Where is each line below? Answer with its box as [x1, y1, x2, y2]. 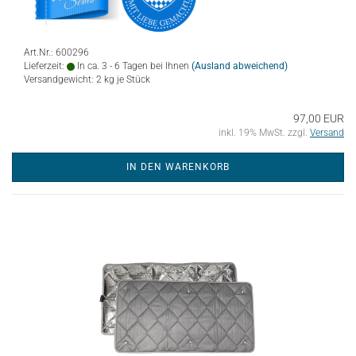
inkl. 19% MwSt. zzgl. [219, 127, 310, 138]
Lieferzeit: [24, 60, 67, 72]
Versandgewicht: [24, 74, 96, 85]
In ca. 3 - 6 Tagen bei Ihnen [75, 60, 189, 72]
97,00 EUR [293, 112, 344, 125]
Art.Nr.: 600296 [24, 47, 89, 58]
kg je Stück [102, 74, 150, 85]
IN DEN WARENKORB [126, 161, 230, 172]
